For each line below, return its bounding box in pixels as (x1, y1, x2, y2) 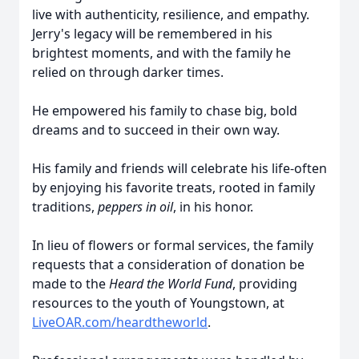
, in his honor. (173, 198, 253, 216)
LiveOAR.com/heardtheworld (32, 313, 208, 331)
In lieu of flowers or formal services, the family (32, 236, 313, 254)
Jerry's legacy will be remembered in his (32, 25, 272, 42)
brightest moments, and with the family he (32, 44, 291, 62)
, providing (232, 275, 297, 292)
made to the (32, 275, 109, 292)
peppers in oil (98, 198, 173, 216)
